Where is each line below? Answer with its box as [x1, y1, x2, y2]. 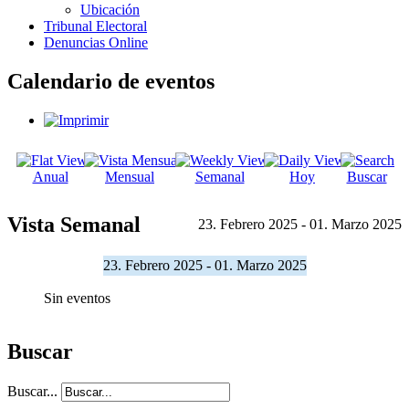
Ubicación [80, 2, 140, 17]
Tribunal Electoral [44, 18, 147, 34]
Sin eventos [44, 289, 110, 306]
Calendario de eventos [7, 68, 215, 93]
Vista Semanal [7, 212, 141, 236]
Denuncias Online [44, 35, 148, 50]
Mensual [105, 168, 154, 184]
